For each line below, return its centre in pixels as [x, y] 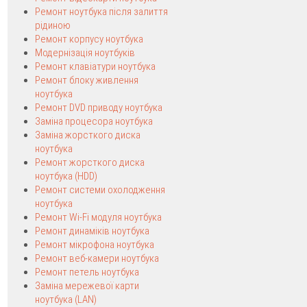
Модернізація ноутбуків [85, 53]
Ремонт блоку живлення [87, 80]
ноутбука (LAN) [66, 299]
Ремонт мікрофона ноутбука [95, 245]
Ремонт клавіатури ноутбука [95, 66]
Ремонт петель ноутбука [87, 272]
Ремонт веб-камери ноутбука [97, 258]
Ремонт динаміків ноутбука [92, 231]
